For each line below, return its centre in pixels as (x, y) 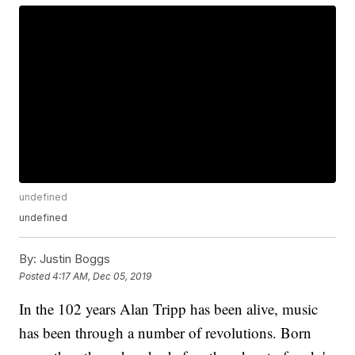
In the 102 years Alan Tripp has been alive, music (169, 309)
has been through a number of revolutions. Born (166, 333)
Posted (36, 276)
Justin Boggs (74, 259)
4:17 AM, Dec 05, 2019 (102, 276)
